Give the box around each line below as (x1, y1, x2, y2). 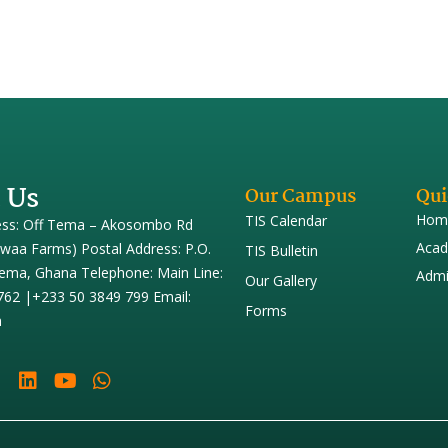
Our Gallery (245, 270, 318, 290)
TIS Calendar (245, 210, 328, 230)
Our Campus (245, 181, 357, 212)
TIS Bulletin (245, 240, 319, 260)
